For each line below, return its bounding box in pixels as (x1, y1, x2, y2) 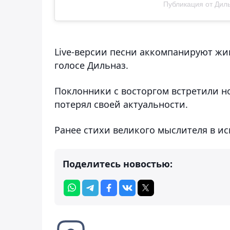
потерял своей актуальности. (54, 98, 188, 111)
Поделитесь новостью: (63, 158, 172, 170)
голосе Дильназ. (54, 59, 128, 72)
